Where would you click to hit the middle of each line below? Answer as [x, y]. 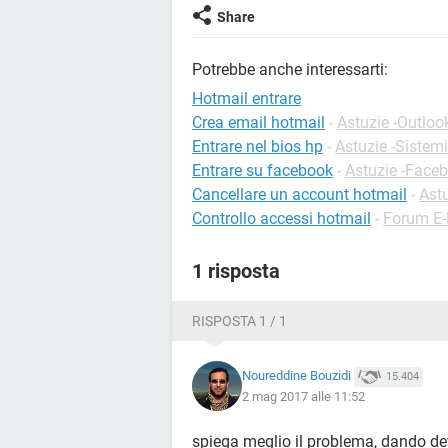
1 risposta [236, 271]
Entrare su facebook [262, 170]
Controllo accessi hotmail [281, 218]
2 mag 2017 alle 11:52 [303, 396]
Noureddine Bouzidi [296, 376]
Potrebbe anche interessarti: [290, 69]
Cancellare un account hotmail [299, 194]
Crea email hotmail [258, 122]
